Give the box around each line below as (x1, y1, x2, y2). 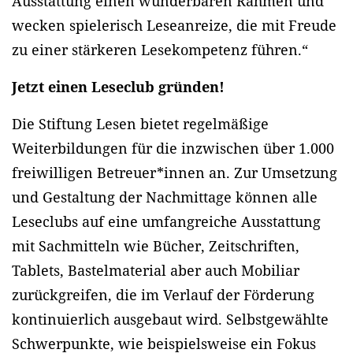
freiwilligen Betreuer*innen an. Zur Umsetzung (12, 163, 337, 183)
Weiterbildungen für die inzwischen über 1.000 (12, 139, 334, 158)
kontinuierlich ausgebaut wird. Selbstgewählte (12, 310, 329, 329)
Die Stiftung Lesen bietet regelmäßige (12, 114, 269, 134)
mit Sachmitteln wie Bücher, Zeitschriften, (12, 236, 299, 256)
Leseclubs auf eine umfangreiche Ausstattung (12, 212, 321, 232)
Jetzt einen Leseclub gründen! (12, 77, 225, 97)
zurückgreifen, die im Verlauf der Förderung (12, 285, 314, 305)
